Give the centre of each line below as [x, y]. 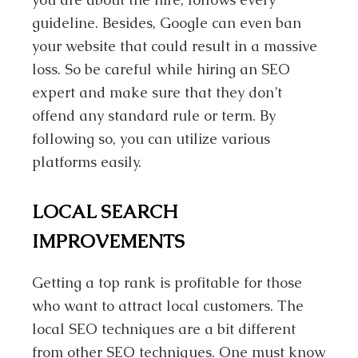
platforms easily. [87, 162]
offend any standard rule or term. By [154, 116]
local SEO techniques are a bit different [164, 329]
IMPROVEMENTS [109, 241]
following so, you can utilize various [151, 139]
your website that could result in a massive [175, 46]
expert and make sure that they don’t [157, 93]
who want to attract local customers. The [168, 306]
